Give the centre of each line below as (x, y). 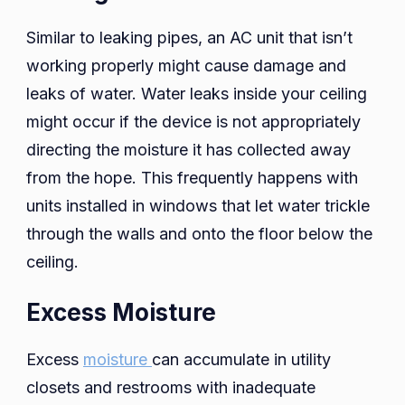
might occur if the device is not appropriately (193, 121)
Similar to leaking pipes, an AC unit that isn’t (189, 37)
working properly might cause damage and (186, 65)
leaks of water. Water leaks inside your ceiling (197, 93)
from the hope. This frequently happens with (192, 177)
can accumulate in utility (241, 359)
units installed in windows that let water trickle (198, 205)
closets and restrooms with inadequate (171, 387)
